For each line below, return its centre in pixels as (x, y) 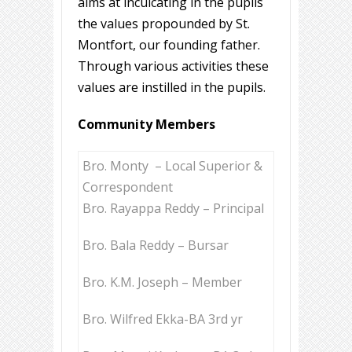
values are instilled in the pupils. (172, 88)
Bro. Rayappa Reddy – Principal (173, 209)
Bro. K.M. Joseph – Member (162, 282)
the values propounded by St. (164, 24)
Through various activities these (173, 66)
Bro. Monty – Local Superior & (172, 166)
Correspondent (128, 187)
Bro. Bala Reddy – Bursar (156, 246)
